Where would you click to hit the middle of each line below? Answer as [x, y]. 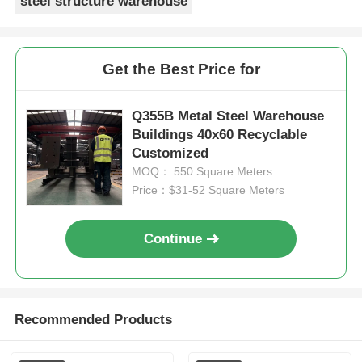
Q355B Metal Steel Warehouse [228, 116]
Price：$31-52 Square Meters [208, 189]
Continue [173, 239]
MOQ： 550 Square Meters [202, 171]
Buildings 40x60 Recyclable [220, 134]
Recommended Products [93, 319]
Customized [170, 153]
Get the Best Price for [181, 69]
